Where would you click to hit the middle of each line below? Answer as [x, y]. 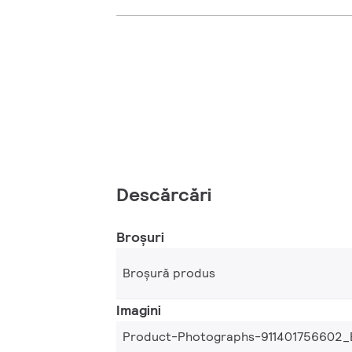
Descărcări [164, 195]
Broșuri [140, 237]
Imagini [139, 310]
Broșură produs [169, 273]
